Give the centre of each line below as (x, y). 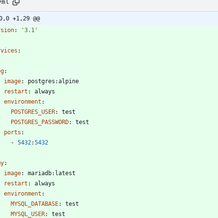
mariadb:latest (52, 173)
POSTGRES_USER (33, 112)
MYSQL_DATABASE (35, 204)
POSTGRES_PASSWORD (40, 122)
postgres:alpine (53, 81)
